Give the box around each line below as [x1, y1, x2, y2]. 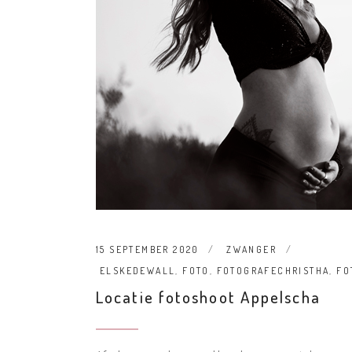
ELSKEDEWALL [100, 265, 176, 277]
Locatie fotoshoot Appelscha [96, 286, 321, 308]
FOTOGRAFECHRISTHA [216, 265, 330, 277]
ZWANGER [226, 244, 277, 256]
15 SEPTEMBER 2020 [96, 244, 200, 256]
